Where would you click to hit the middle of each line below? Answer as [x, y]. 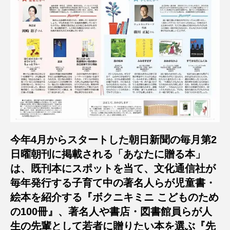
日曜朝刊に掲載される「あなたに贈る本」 [108, 154]
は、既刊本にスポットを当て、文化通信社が [113, 169]
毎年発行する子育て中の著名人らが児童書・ [113, 183]
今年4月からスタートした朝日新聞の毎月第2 [113, 140]
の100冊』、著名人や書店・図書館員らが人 [111, 212]
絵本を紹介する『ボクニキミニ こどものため [114, 197]
